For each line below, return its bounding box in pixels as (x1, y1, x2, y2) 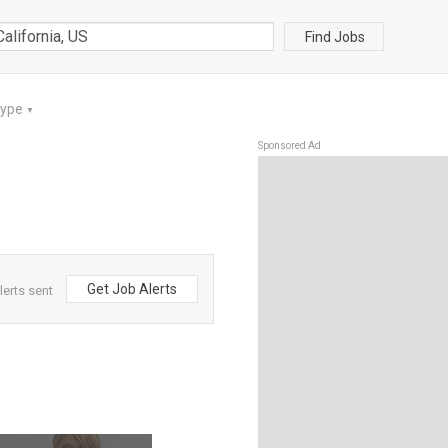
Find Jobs (305, 28, 365, 45)
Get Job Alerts (87, 281, 177, 297)
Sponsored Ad (258, 140, 321, 151)
